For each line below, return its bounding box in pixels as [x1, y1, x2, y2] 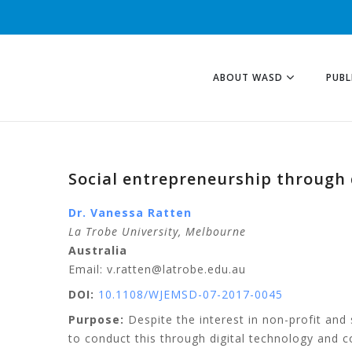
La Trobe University [68, 224, 178, 239]
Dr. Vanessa [68, 205, 144, 220]
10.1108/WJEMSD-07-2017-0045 [98, 287, 283, 302]
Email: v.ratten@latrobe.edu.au [68, 262, 246, 277]
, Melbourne [178, 224, 246, 239]
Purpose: [68, 312, 124, 327]
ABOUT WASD [213, 71, 283, 84]
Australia [68, 243, 127, 258]
